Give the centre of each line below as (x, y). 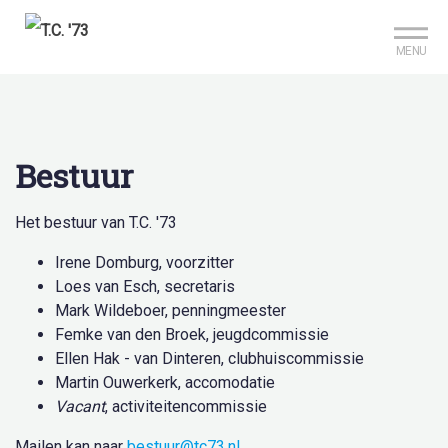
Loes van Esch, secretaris (145, 286)
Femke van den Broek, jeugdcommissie (192, 334)
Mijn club (154, 18)
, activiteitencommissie (186, 406)
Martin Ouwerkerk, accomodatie (165, 382)
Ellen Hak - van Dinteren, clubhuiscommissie (209, 358)
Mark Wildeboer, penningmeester (170, 310)
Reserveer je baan (333, 18)
